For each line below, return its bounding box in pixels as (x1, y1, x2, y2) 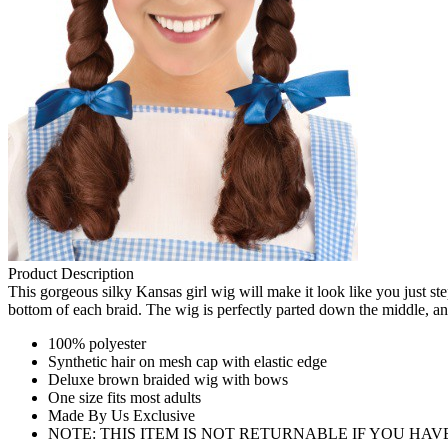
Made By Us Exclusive (48, 406, 195, 424)
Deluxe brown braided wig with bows (48, 370, 288, 388)
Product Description (8, 264, 134, 282)
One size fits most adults (48, 388, 201, 406)
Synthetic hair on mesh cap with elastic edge (48, 352, 327, 370)
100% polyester (48, 334, 146, 352)
